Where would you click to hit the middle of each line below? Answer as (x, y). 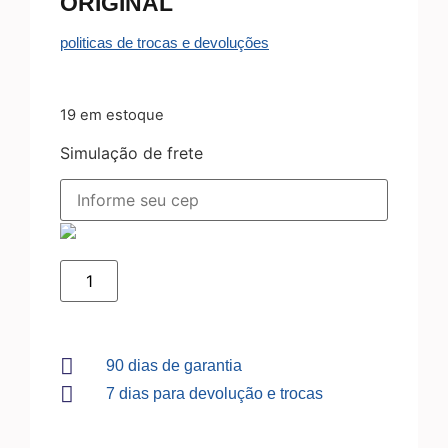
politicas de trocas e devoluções (164, 42)
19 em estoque (112, 115)
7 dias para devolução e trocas (214, 394)
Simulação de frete (131, 152)
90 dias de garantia (173, 366)
